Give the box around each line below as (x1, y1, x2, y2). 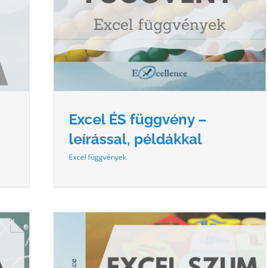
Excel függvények (69, 151, 126, 162)
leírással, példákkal (69, 130, 202, 148)
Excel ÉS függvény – (69, 110, 206, 128)
